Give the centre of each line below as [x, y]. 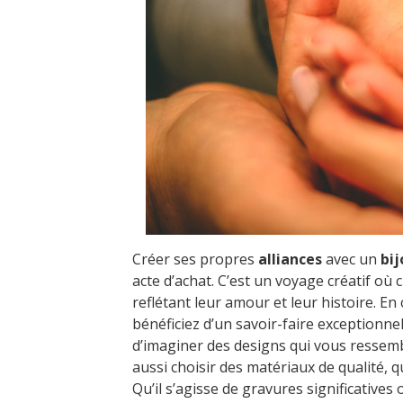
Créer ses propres [195, 259]
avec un [351, 259]
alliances [290, 259]
